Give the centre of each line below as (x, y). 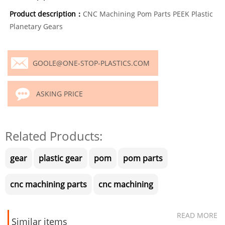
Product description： (46, 14)
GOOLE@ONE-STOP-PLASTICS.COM (91, 63)
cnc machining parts (48, 184)
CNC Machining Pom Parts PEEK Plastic (148, 14)
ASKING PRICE (60, 94)
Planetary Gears (36, 26)
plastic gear (61, 158)
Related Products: (54, 136)
